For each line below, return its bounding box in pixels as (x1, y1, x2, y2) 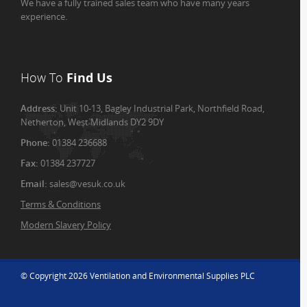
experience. (21, 10, 67, 23)
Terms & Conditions (21, 198, 101, 210)
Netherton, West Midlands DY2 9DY (21, 116, 164, 128)
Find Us (63, 69, 112, 86)
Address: (21, 102, 60, 114)
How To (21, 69, 63, 86)
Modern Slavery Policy (21, 219, 111, 231)
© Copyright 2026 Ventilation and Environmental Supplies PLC (21, 270, 255, 282)
